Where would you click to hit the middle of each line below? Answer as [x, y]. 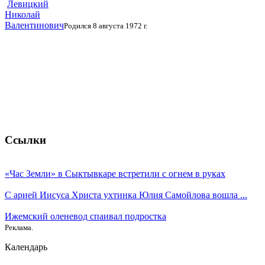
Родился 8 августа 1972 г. [106, 26]
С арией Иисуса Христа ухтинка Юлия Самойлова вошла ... [126, 195]
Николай [22, 15]
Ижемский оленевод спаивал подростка [85, 216]
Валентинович [34, 25]
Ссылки [25, 140]
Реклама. [19, 227]
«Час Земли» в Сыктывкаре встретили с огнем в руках [115, 173]
